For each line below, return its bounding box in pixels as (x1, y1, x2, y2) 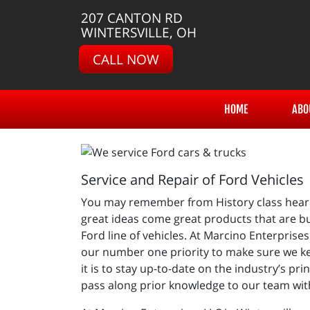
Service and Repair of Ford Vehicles (81, 170, 307, 189)
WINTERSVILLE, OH (81, 23, 197, 42)
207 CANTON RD (81, 8, 183, 27)
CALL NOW (93, 50, 159, 69)
